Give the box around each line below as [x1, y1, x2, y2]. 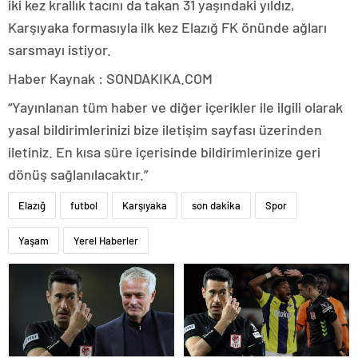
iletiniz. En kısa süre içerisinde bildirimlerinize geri [8, 142, 320, 161]
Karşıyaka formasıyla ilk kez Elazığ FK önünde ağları [8, 18, 327, 36]
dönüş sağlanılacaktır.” [8, 165, 148, 183]
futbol [70, 198, 97, 212]
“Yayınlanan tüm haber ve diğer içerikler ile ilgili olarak [8, 97, 343, 116]
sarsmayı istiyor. [8, 40, 111, 58]
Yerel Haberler [74, 233, 138, 247]
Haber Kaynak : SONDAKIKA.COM [8, 69, 213, 87]
